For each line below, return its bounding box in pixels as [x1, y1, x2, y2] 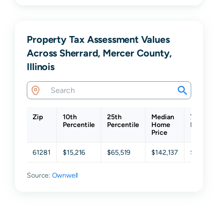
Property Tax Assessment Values [27, 34, 170, 45]
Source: [27, 171, 52, 180]
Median [151, 113, 175, 121]
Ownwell [52, 171, 78, 180]
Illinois [27, 61, 54, 73]
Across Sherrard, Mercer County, [27, 47, 172, 59]
